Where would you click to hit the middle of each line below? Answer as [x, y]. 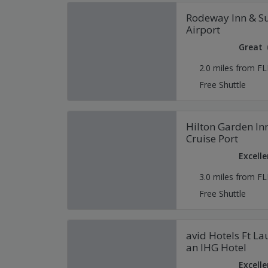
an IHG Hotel [216, 247]
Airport [203, 30]
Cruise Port [212, 138]
